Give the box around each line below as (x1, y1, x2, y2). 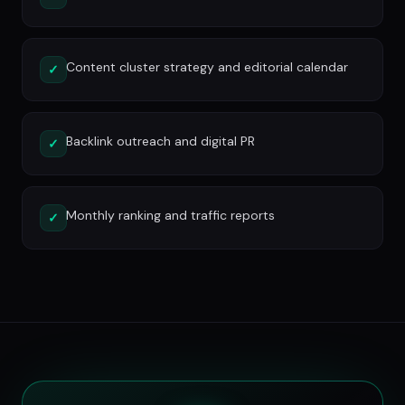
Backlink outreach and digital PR (66, 133, 255, 150)
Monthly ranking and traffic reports (66, 207, 275, 224)
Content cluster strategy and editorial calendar (66, 59, 348, 76)
